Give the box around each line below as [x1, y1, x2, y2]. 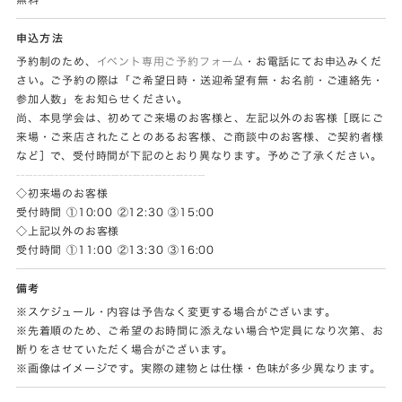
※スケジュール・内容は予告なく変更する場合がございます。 [16, 306, 336, 318]
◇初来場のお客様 [16, 188, 109, 199]
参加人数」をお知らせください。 [16, 93, 189, 105]
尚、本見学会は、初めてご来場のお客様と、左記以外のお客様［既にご [16, 112, 384, 124]
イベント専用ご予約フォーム [96, 56, 245, 67]
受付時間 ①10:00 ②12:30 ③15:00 [16, 206, 214, 218]
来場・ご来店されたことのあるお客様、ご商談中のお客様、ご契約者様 [16, 131, 384, 143]
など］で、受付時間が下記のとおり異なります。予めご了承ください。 [16, 150, 382, 162]
